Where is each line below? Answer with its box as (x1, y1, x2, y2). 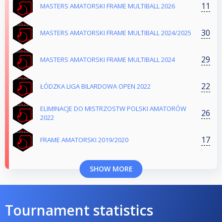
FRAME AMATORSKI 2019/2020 (40, 135, 128, 145)
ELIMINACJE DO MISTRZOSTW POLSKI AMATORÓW (40, 104, 186, 113)
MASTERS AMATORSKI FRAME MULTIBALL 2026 (40, 1, 175, 11)
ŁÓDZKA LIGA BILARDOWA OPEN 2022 (40, 82, 151, 91)
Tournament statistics (5, 201, 153, 220)
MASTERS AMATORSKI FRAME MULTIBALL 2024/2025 (40, 28, 191, 38)
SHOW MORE (89, 164, 133, 174)
